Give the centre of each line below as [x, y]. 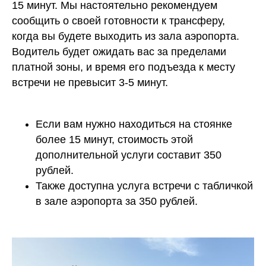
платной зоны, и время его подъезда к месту [123, 67]
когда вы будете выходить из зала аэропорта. [126, 36]
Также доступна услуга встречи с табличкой [144, 186]
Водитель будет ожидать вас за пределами [119, 51]
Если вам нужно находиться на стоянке [134, 124]
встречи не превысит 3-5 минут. [90, 82]
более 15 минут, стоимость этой [114, 139]
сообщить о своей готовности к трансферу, [118, 20]
